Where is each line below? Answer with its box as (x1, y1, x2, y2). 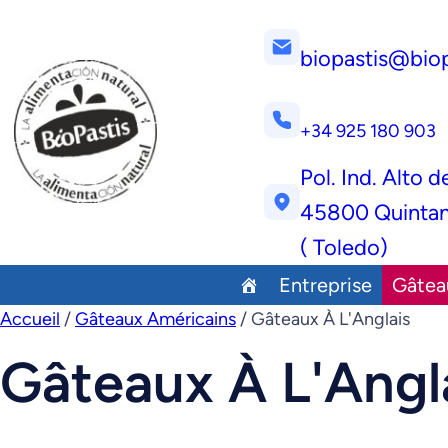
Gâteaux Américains (75, 308, 236, 330)
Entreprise (278, 273, 372, 297)
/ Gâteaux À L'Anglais (236, 308, 410, 330)
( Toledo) (300, 234, 388, 261)
